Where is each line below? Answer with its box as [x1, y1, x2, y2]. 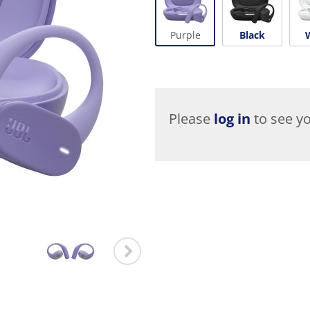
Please [169, 109, 214, 128]
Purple [170, 28, 201, 42]
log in [214, 109, 250, 128]
